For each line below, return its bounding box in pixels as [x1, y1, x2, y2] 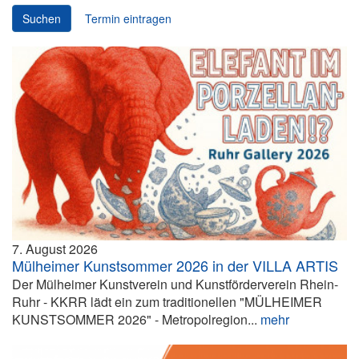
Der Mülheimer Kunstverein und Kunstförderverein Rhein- [12, 274, 338, 293]
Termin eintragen [85, 10, 171, 27]
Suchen [22, 10, 61, 27]
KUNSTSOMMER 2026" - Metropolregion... [12, 309, 260, 329]
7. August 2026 [12, 239, 98, 258]
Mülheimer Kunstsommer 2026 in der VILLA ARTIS [12, 254, 338, 276]
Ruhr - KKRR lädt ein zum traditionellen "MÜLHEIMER [12, 292, 322, 311]
